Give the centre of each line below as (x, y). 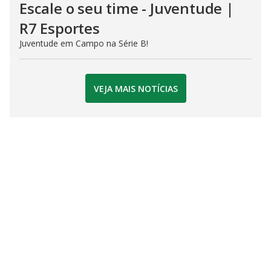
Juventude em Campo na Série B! (84, 44)
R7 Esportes (60, 28)
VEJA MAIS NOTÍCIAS (135, 88)
